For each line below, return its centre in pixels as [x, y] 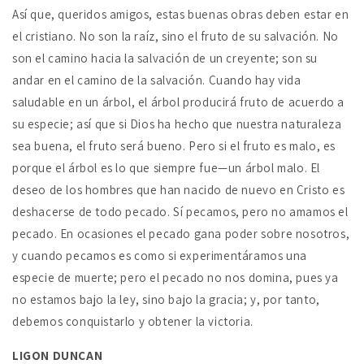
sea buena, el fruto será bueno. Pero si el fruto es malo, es [174, 146]
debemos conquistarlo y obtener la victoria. [133, 322]
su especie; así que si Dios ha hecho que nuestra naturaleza [177, 124]
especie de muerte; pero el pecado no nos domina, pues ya [175, 278]
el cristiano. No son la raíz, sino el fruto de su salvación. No [175, 37]
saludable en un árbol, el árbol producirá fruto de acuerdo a [179, 102]
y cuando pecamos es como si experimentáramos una [160, 256]
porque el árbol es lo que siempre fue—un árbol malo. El [167, 168]
